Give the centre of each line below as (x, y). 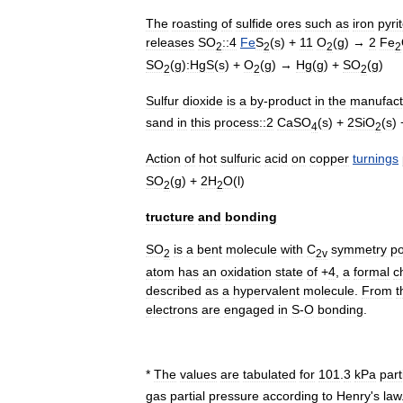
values (198, 374)
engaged (249, 309)
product (290, 100)
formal (372, 271)
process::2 (244, 123)
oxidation (246, 271)
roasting (195, 24)
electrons (172, 309)
